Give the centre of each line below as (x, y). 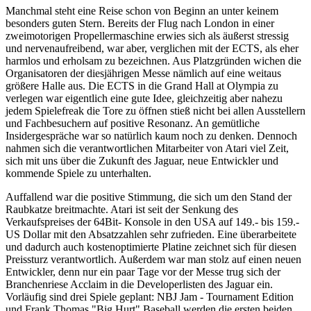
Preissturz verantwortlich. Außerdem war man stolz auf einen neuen (153, 259)
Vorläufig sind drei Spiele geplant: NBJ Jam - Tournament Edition (150, 296)
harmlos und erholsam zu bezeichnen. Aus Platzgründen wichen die (153, 60)
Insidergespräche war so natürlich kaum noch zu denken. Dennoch (151, 135)
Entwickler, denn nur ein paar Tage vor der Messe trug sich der (143, 271)
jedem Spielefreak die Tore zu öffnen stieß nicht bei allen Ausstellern (155, 110)
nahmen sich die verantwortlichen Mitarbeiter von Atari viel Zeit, (147, 148)
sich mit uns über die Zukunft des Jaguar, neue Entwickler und (142, 160)
